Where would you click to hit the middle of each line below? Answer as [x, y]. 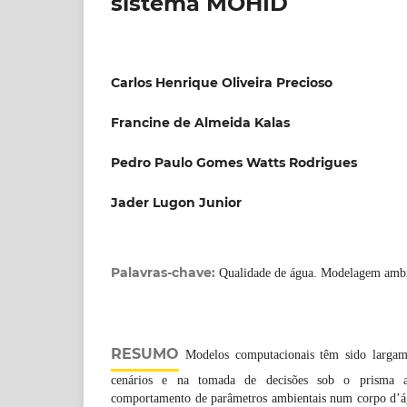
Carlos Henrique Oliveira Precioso [222, 82]
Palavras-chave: [165, 273]
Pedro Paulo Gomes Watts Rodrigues [234, 162]
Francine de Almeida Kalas [200, 122]
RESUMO [145, 354]
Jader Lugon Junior [176, 202]
